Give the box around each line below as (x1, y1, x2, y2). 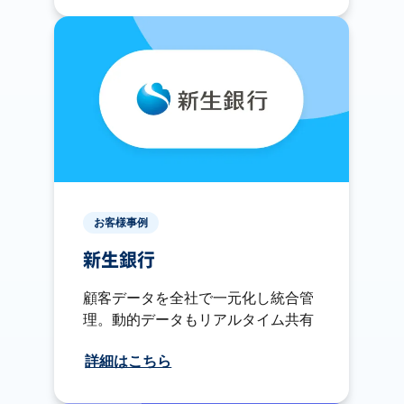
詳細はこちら (85, 351, 172, 371)
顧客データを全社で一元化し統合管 (83, 288, 315, 308)
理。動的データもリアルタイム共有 (83, 309, 315, 329)
